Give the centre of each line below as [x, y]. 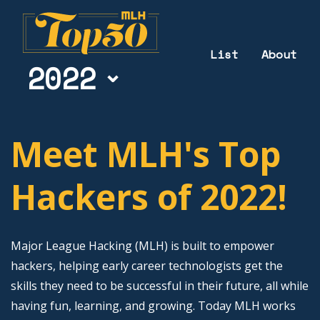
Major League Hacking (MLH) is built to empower [142, 246]
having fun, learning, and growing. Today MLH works [153, 306]
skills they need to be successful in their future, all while [160, 286]
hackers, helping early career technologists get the [147, 266]
